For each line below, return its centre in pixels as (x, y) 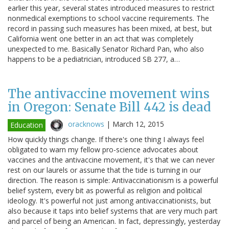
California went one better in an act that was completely (100, 38)
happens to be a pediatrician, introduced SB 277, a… (94, 59)
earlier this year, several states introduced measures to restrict (111, 8)
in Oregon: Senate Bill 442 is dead (109, 107)
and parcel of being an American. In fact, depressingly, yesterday (114, 221)
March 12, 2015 (138, 124)
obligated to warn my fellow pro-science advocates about (103, 149)
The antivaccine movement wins (109, 94)
